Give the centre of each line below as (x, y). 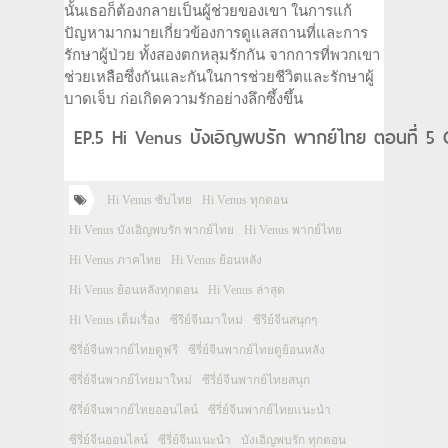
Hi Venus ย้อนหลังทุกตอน (133, 290)
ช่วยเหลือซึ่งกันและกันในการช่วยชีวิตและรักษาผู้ (219, 77)
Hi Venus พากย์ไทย (293, 230)
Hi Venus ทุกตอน (245, 200)
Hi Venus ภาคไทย (115, 260)
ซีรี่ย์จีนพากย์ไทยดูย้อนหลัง (256, 350)
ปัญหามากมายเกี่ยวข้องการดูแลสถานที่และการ (216, 33)
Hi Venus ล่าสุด (246, 290)
